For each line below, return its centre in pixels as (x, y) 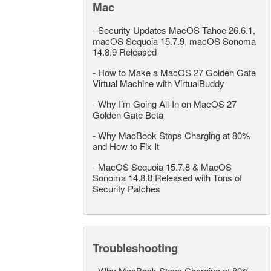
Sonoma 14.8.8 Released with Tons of (167, 178)
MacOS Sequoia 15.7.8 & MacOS (165, 167)
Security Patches (126, 189)
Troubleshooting (135, 248)
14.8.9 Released (125, 52)
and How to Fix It (126, 146)
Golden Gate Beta (128, 115)
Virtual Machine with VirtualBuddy (158, 83)
